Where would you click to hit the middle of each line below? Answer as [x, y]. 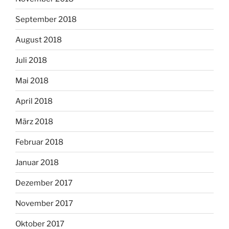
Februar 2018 [39, 142]
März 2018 [34, 121]
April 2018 [34, 101]
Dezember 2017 [44, 183]
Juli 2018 [31, 60]
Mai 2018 [32, 81]
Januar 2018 [37, 162]
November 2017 [44, 203]
